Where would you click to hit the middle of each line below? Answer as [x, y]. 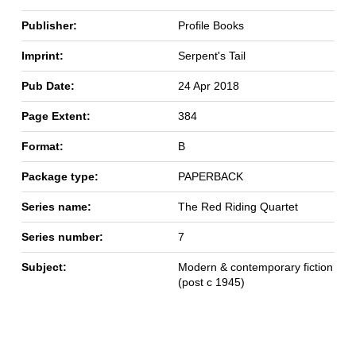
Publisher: [49, 26]
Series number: [62, 237]
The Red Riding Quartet [238, 207]
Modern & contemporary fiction [255, 267]
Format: [42, 147]
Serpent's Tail [211, 56]
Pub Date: [48, 86]
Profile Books [211, 26]
